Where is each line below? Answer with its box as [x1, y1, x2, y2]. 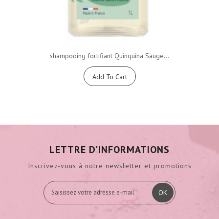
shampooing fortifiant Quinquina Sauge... [50, 51, 169, 60]
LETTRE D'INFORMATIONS [49, 143, 170, 156]
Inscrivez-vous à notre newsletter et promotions [27, 161, 192, 170]
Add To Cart [92, 72, 127, 81]
